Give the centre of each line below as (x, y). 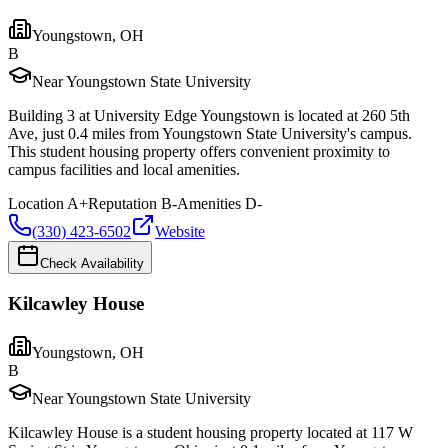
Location (36, 204)
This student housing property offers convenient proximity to (199, 152)
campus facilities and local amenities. (124, 170)
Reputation (122, 204)
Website (180, 232)
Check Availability (92, 264)
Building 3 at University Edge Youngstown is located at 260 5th (209, 116)
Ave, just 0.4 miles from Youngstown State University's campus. (210, 134)
